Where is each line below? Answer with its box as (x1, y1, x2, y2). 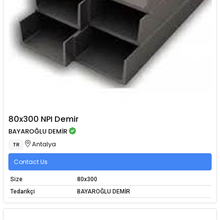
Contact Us (14, 157, 48, 166)
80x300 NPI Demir (8, 113, 79, 125)
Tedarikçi (10, 188, 35, 195)
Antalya (30, 139, 56, 149)
